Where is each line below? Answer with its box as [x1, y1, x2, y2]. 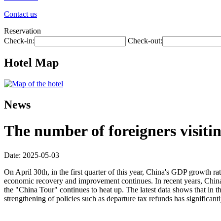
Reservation [4, 27, 41, 35]
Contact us [4, 10, 37, 18]
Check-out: [128, 37, 162, 45]
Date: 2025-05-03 [4, 150, 59, 159]
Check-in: [4, 37, 35, 45]
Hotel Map [4, 56, 59, 69]
